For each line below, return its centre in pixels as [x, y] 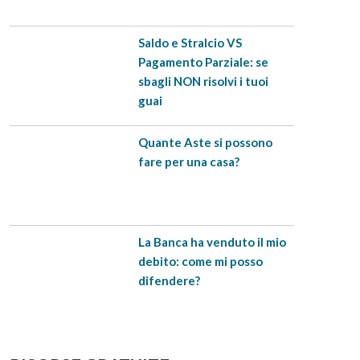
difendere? [169, 280]
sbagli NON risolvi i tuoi [203, 81]
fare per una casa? [188, 161]
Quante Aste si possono [205, 142]
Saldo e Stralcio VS [190, 42]
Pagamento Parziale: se [203, 61]
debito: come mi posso [200, 261]
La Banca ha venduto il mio [212, 241]
